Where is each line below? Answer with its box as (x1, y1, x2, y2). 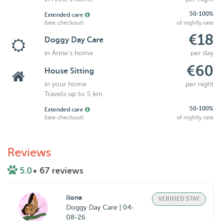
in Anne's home (44, 49, 93, 57)
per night (185, 80, 214, 88)
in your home (44, 80, 87, 88)
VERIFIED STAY (158, 195, 199, 202)
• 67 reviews (33, 166, 83, 176)
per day (190, 49, 214, 57)
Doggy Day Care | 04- (66, 204, 135, 211)
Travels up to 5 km (44, 90, 103, 98)
